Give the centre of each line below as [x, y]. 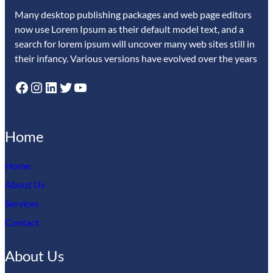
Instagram [35, 87]
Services [22, 204]
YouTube [76, 87]
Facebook [18, 87]
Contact [22, 222]
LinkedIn [47, 87]
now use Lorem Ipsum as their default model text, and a [129, 29]
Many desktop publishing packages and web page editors [133, 15]
